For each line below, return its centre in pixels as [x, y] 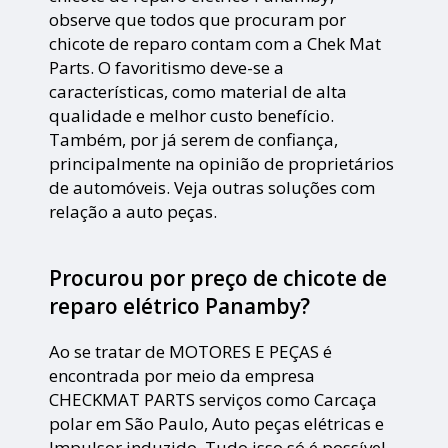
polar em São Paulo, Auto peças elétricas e [217, 424]
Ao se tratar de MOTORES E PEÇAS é [191, 352]
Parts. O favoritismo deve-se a [167, 68]
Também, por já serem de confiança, [194, 140]
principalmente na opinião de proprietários [222, 164]
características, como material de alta [198, 92]
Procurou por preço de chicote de [218, 278]
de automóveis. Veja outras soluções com [212, 188]
